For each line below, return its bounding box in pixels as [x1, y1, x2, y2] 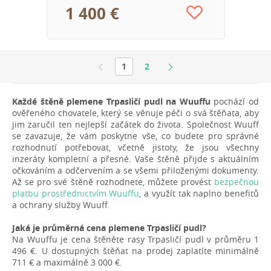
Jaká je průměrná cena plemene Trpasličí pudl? [12, 221, 206, 233]
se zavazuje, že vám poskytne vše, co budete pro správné [12, 129, 259, 142]
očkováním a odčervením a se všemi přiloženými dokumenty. [12, 164, 259, 176]
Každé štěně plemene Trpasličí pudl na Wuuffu [12, 95, 211, 107]
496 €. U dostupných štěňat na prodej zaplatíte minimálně [12, 244, 259, 256]
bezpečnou [214, 175, 259, 188]
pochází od [210, 95, 259, 107]
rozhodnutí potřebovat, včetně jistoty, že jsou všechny [12, 141, 259, 153]
